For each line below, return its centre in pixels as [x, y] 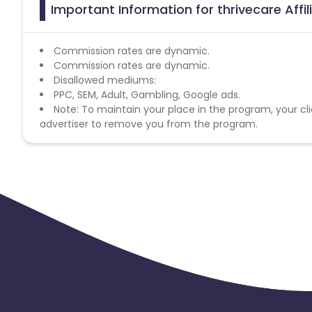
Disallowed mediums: [105, 80]
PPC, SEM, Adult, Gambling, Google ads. [147, 94]
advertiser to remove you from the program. [149, 124]
